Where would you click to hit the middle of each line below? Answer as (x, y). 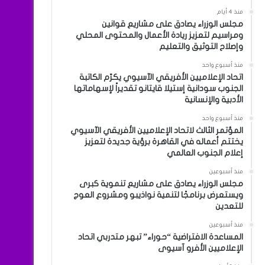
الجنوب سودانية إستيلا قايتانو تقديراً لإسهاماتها (158, 88)
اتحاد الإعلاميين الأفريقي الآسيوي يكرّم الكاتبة (161, 77)
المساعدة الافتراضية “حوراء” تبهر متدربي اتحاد (160, 237)
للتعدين (229, 206)
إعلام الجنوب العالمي (205, 153)
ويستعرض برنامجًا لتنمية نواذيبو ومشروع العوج (158, 195)
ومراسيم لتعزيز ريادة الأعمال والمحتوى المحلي (159, 35)
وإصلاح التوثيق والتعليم (201, 46)
